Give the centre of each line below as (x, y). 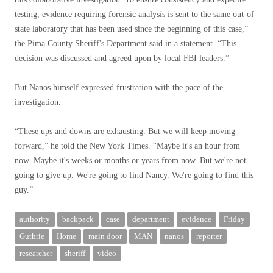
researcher (36, 253)
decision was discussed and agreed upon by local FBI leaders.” (122, 58)
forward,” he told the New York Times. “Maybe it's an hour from (127, 146)
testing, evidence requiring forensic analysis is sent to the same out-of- (136, 14)
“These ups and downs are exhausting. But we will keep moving (125, 131)
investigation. (38, 102)
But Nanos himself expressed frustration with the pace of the (119, 87)
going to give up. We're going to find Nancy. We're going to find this (134, 175)
